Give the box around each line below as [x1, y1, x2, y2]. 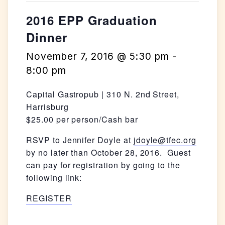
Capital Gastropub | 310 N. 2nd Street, [26, 88, 180, 100]
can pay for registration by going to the [26, 159, 181, 171]
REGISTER [26, 192, 72, 204]
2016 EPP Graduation [26, 12, 158, 29]
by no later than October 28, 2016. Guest [26, 147, 191, 159]
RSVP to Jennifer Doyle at [26, 134, 134, 146]
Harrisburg [26, 101, 69, 113]
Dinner [26, 29, 67, 46]
